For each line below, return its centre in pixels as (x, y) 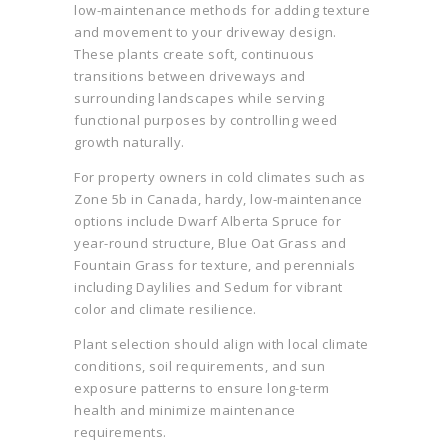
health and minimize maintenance (185, 410)
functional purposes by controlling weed (206, 120)
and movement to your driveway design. (205, 32)
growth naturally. (129, 142)
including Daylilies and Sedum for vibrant (208, 287)
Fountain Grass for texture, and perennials (214, 265)
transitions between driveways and (190, 76)
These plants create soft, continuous (194, 54)
